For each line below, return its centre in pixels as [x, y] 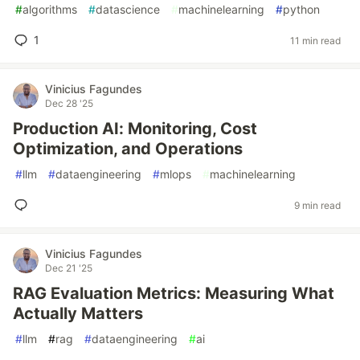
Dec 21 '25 [69, 268]
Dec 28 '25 [69, 103]
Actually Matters [78, 313]
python [301, 9]
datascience [128, 9]
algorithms [50, 9]
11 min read [315, 40]
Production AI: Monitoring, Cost [135, 129]
